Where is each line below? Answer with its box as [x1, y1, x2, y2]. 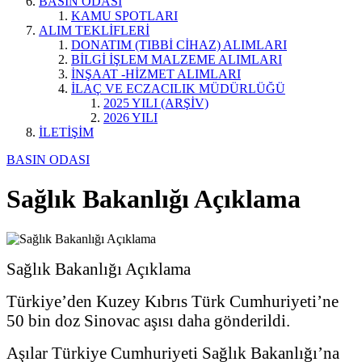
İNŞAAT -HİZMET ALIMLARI [71, 67, 241, 81]
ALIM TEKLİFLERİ [39, 23, 149, 37]
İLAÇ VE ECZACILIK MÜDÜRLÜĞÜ [71, 82, 285, 95]
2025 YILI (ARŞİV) [103, 96, 208, 110]
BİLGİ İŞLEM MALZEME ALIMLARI [71, 53, 282, 66]
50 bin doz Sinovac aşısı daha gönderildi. [6, 310, 294, 330]
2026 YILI [103, 111, 158, 124]
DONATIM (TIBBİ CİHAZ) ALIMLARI [71, 38, 287, 52]
